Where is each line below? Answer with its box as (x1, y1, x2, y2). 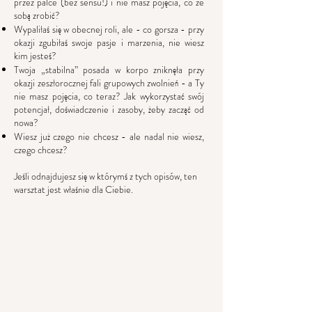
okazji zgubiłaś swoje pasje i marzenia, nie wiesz (14, 36, 204, 49)
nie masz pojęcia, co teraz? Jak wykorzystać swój (14, 89, 204, 103)
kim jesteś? (14, 49, 56, 63)
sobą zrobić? (14, 8, 60, 22)
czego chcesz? (14, 143, 68, 157)
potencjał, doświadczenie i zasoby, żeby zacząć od (14, 102, 204, 116)
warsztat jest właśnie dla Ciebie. (14, 182, 133, 196)
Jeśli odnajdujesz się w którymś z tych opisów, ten (14, 169, 197, 183)
